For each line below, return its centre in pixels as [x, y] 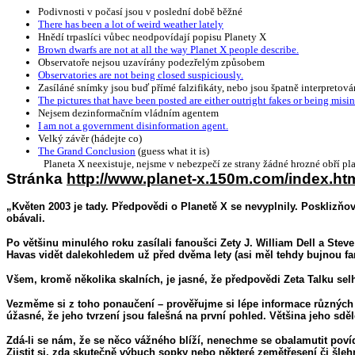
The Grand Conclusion [87, 151]
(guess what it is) [172, 151]
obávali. [26, 218]
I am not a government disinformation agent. [133, 126]
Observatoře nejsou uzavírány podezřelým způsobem [151, 62]
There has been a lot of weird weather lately [131, 24]
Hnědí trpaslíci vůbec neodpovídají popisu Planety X [152, 37]
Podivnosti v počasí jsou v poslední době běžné [140, 11]
